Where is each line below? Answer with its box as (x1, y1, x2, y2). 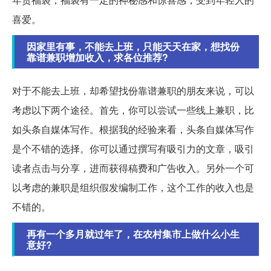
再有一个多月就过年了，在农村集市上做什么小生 (27, 227, 240, 241)
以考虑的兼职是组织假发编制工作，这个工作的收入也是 (12, 180, 254, 195)
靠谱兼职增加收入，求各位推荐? (27, 50, 168, 65)
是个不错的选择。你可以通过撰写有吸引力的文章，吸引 (12, 142, 254, 156)
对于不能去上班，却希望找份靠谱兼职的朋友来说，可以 (12, 83, 254, 98)
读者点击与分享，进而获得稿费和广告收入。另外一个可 (12, 161, 254, 175)
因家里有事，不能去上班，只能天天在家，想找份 (27, 39, 240, 54)
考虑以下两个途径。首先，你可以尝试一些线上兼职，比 (12, 103, 254, 117)
